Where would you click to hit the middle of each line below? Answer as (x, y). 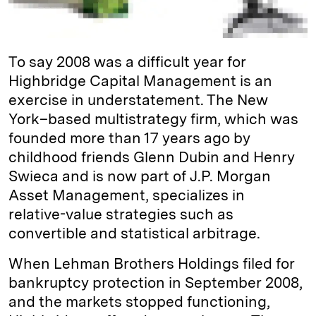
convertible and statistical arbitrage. (134, 233)
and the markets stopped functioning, (139, 302)
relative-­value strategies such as (121, 214)
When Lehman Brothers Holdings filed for (152, 264)
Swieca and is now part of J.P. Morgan (140, 176)
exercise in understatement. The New (138, 100)
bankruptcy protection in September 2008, (156, 283)
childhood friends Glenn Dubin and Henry (152, 157)
